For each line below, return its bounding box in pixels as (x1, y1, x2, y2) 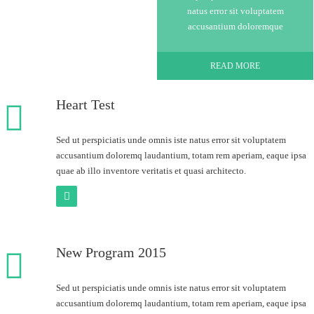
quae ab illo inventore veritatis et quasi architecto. (56, 165, 246, 176)
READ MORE (210, 61, 260, 71)
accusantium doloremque (187, 21, 283, 32)
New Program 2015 (56, 245, 166, 260)
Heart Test (56, 97, 115, 112)
